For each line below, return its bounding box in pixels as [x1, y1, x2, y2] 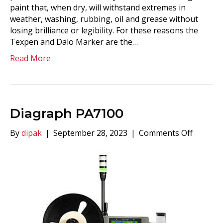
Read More [10, 53, 51, 64]
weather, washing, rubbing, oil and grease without [10, 13, 198, 24]
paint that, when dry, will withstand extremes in [10, 2, 186, 13]
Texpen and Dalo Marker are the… [10, 36, 138, 47]
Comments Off [139, 127, 193, 138]
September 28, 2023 [53, 127, 127, 138]
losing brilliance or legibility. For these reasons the [10, 25, 198, 36]
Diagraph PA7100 [10, 106, 123, 121]
